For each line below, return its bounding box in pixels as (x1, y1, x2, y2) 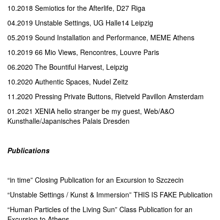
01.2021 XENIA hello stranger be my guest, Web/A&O (7, 106, 174, 116)
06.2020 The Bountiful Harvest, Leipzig (7, 62, 128, 72)
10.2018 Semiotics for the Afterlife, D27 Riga (7, 3, 145, 13)
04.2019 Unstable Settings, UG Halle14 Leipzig (7, 18, 153, 27)
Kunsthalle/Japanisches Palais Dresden (7, 116, 130, 126)
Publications (7, 145, 50, 155)
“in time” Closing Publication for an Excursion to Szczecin (7, 175, 184, 185)
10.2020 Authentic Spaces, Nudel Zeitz (7, 77, 128, 86)
